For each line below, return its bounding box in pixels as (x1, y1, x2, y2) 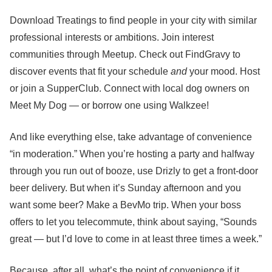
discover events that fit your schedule (10, 66, 171, 76)
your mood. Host (187, 66, 260, 76)
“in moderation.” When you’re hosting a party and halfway (10, 149, 254, 159)
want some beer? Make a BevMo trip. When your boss (10, 200, 241, 210)
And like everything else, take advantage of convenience (10, 132, 252, 142)
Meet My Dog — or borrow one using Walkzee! (10, 100, 209, 110)
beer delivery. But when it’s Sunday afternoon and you (10, 183, 241, 193)
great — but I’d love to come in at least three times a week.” (10, 234, 262, 244)
